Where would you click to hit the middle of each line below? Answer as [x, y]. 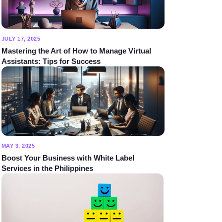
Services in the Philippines [47, 168]
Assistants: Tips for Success [51, 61]
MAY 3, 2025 [18, 146]
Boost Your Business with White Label [68, 158]
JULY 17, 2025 [21, 39]
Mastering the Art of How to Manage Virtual [76, 51]
